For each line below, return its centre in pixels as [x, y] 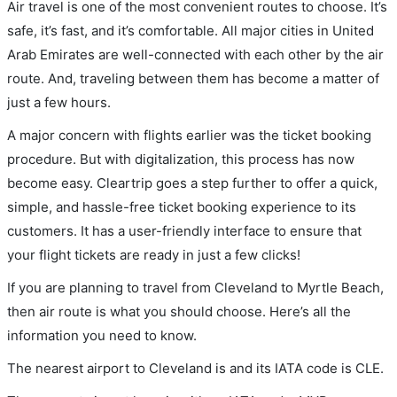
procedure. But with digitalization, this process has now [181, 159]
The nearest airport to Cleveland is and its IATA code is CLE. [195, 368]
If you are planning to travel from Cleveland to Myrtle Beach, [195, 287]
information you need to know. [102, 335]
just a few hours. [59, 102]
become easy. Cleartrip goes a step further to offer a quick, [192, 183]
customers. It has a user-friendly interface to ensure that [184, 230]
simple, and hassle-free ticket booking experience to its [182, 206]
